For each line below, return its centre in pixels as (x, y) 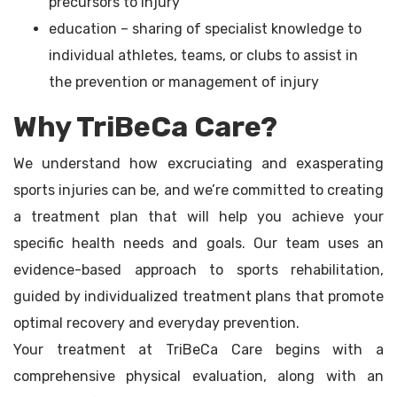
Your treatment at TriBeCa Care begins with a (198, 350)
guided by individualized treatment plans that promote (198, 297)
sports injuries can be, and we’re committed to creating (198, 191)
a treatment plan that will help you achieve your (198, 217)
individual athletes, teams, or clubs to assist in (203, 56)
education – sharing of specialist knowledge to (205, 29)
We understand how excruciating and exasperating (198, 164)
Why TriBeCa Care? (145, 127)
